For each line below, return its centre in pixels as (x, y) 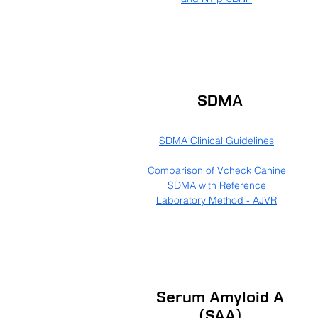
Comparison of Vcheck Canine (216, 170)
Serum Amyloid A (220, 299)
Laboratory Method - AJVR (216, 200)
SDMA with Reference (216, 185)
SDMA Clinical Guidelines (216, 141)
